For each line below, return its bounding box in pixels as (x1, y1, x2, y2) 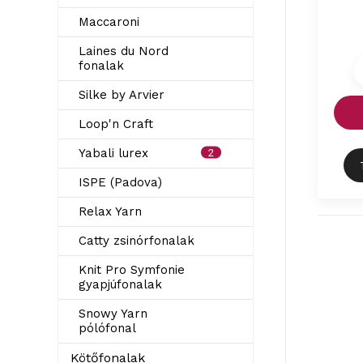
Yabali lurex (79, 146, 148, 160)
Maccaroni (79, 15, 139, 29)
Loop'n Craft (79, 117, 153, 131)
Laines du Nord (79, 44, 169, 58)
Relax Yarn (79, 204, 142, 219)
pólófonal (79, 321, 136, 335)
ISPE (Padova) (79, 175, 162, 190)
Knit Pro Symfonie (79, 263, 185, 277)
